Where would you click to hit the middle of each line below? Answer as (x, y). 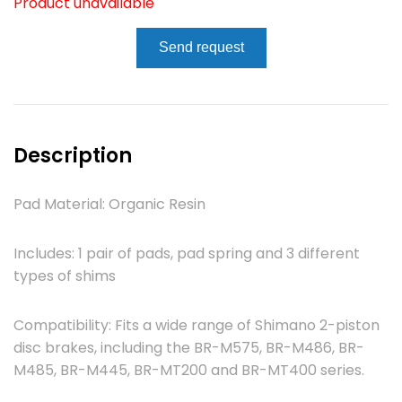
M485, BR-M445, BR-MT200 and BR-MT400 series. (189, 370)
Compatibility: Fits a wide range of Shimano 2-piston (197, 325)
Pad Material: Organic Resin (109, 204)
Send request (201, 48)
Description (73, 155)
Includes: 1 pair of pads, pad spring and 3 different (187, 253)
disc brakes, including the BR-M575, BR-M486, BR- (189, 347)
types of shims (65, 275)
